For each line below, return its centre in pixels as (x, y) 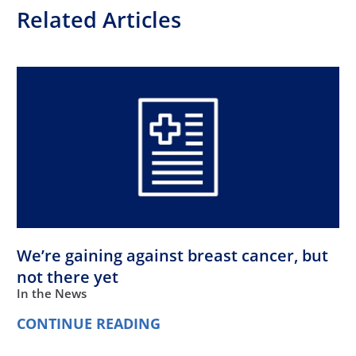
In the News (52, 293)
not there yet (68, 277)
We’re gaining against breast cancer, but (173, 255)
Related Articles (99, 19)
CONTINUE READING (89, 323)
